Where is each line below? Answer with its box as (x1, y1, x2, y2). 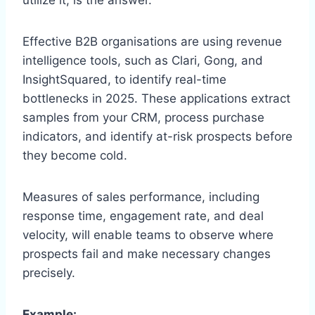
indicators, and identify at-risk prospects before (22, 129, 292, 143)
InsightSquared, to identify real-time (22, 72, 226, 86)
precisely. (22, 265, 75, 280)
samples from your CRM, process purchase (22, 110, 264, 124)
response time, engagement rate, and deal (22, 208, 264, 223)
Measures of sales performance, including (22, 189, 259, 204)
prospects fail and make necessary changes (22, 246, 271, 261)
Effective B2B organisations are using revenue (22, 34, 282, 49)
